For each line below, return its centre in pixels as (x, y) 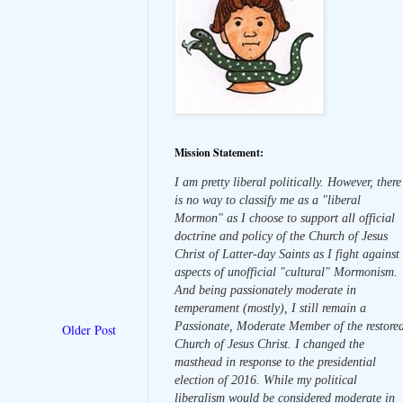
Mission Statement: (219, 152)
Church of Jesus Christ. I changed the (269, 344)
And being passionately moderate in (265, 290)
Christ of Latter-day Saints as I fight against (287, 254)
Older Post (89, 330)
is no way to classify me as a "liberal (268, 200)
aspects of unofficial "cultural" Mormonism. (286, 272)
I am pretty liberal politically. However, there (288, 182)
